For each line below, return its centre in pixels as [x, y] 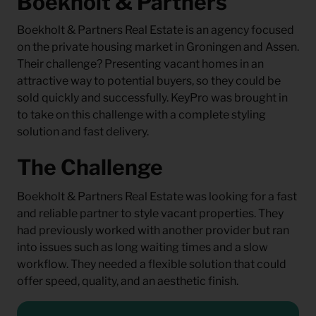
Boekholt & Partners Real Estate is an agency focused [156, 30]
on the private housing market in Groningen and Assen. [158, 47]
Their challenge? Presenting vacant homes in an [140, 63]
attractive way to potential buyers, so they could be [149, 80]
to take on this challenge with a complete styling [141, 114]
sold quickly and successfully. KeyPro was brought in [152, 97]
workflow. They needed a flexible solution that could [152, 264]
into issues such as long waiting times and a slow [142, 247]
